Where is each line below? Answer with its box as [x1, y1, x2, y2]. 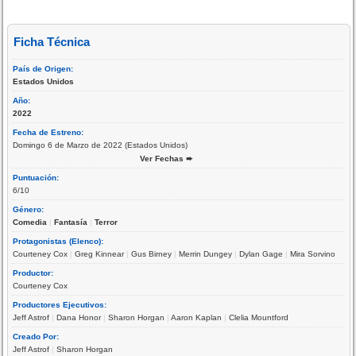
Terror [95, 217, 118, 226]
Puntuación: [13, 172, 62, 182]
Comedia [13, 217, 48, 226]
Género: [13, 204, 47, 214]
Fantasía [54, 217, 88, 226]
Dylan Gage [239, 249, 284, 258]
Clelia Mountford [229, 312, 289, 322]
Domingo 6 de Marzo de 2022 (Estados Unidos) [13, 140, 188, 149]
